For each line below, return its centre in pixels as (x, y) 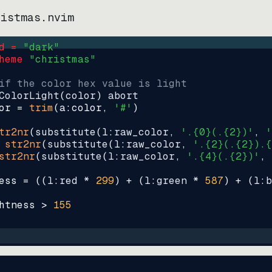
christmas (63, 59)
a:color (81, 108)
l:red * (72, 181)
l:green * (175, 181)
